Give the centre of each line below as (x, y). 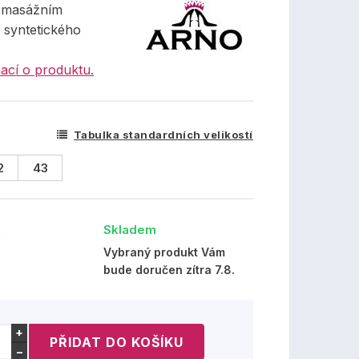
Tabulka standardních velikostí (163, 135)
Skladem (130, 230)
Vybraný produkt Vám (165, 252)
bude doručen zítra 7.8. (169, 270)
